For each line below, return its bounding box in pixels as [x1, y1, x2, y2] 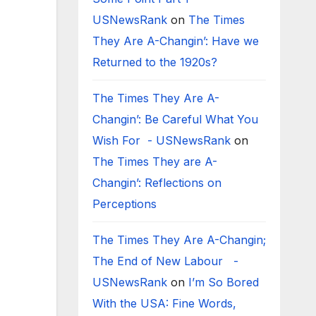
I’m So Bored [188, 275, 259, 289]
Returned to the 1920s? [92, 55, 224, 69]
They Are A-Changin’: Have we [92, 34, 259, 48]
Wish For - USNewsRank [92, 133, 231, 147]
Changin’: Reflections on [92, 176, 221, 190]
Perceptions [92, 197, 160, 211]
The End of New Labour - [92, 254, 238, 268]
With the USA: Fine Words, [92, 296, 236, 310]
